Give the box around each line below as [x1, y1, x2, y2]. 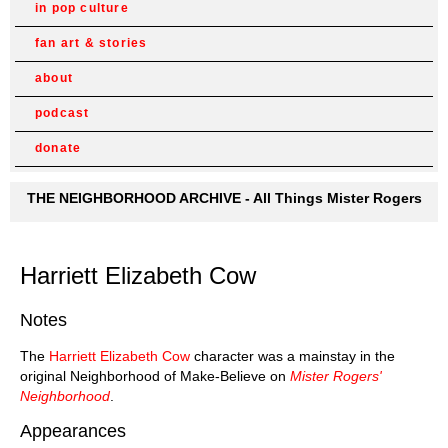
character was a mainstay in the [190, 347, 395, 364]
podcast [35, 106, 90, 120]
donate [35, 141, 82, 155]
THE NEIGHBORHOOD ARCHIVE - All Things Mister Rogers [26, 190, 422, 206]
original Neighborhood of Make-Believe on [20, 367, 290, 384]
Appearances [20, 420, 126, 441]
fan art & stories [35, 36, 148, 50]
